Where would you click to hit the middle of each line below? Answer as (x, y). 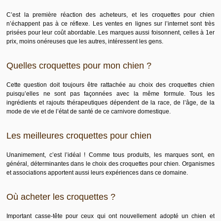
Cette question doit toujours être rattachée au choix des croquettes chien (110, 85)
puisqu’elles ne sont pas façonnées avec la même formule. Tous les (110, 94)
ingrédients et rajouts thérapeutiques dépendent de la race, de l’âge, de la (110, 103)
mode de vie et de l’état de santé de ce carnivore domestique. (89, 111)
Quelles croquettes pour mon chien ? (79, 66)
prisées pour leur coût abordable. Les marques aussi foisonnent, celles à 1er (110, 33)
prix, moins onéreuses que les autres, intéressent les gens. (85, 41)
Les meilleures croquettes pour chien (79, 136)
